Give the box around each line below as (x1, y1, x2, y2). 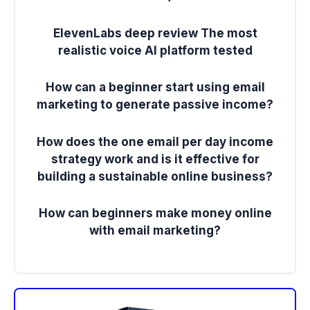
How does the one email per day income (37, 134, 273, 149)
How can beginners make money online (38, 206, 272, 220)
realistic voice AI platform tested (57, 43, 253, 57)
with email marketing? (89, 223, 221, 237)
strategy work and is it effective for (51, 152, 259, 166)
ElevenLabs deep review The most (53, 26, 257, 40)
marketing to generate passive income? (37, 98, 273, 112)
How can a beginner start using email (45, 80, 265, 95)
